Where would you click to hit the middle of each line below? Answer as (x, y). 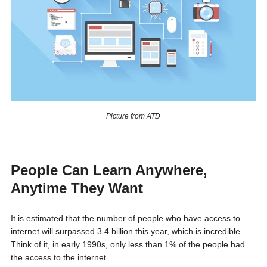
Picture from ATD (133, 116)
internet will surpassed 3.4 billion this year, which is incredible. (126, 231)
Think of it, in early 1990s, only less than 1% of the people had (128, 244)
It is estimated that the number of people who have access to (125, 218)
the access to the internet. (59, 257)
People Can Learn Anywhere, (109, 170)
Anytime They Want (77, 188)
